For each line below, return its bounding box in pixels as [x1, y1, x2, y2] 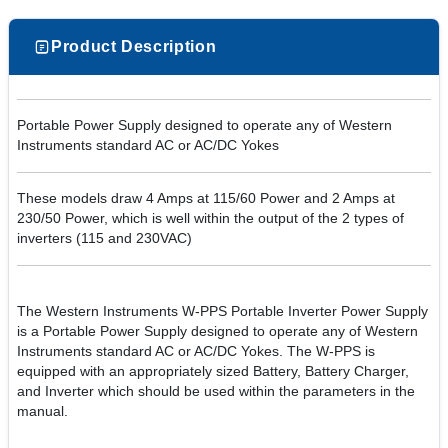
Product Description [51, 38, 217, 55]
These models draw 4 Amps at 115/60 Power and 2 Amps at [17, 191, 395, 206]
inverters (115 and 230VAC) [17, 231, 192, 246]
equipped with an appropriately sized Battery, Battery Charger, [17, 364, 409, 379]
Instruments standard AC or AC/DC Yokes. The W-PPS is [17, 344, 375, 359]
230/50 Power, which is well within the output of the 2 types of [17, 211, 404, 226]
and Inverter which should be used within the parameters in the [17, 384, 415, 399]
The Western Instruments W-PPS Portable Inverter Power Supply [17, 304, 428, 319]
